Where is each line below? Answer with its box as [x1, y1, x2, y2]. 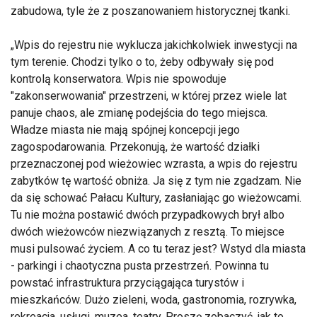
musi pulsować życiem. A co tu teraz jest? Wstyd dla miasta [11, 242, 306, 255]
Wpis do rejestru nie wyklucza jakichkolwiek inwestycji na [14, 38, 297, 52]
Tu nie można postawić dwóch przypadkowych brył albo [11, 208, 284, 221]
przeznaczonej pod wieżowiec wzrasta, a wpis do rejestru [11, 157, 297, 171]
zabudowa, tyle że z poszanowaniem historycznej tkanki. [11, 4, 290, 18]
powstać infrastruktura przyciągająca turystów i [11, 276, 244, 289]
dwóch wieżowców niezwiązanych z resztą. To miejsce [11, 225, 284, 238]
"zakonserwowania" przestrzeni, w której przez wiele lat [11, 89, 287, 103]
